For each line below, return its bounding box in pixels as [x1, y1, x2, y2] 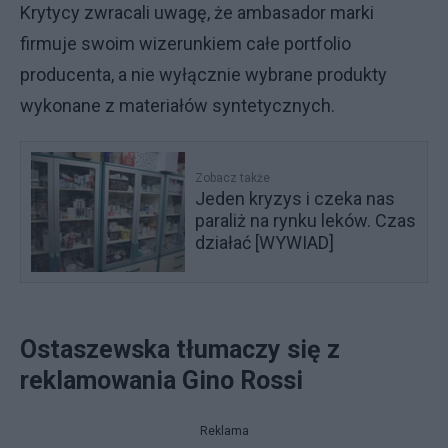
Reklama [199, 424, 249, 438]
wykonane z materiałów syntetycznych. [20, 95, 339, 116]
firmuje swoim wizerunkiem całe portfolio [20, 33, 351, 54]
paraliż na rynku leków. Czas [195, 210, 417, 231]
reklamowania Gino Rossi [20, 366, 315, 395]
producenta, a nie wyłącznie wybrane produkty [20, 64, 387, 85]
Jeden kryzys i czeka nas [195, 188, 396, 209]
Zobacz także [195, 171, 271, 185]
